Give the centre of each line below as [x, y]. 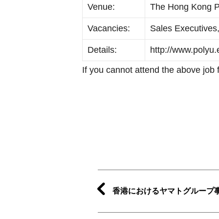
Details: [102, 50]
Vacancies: [109, 28]
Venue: [101, 7]
